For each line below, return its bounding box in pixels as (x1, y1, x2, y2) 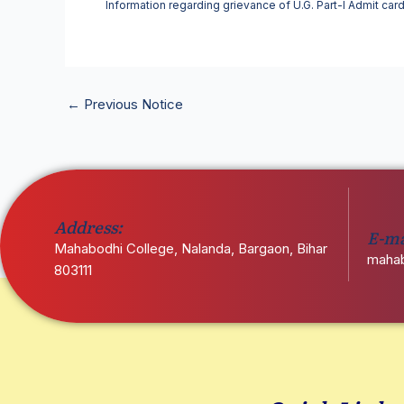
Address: (54, 215, 123, 239)
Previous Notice (80, 96, 183, 113)
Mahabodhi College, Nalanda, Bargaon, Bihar (54, 240, 327, 257)
